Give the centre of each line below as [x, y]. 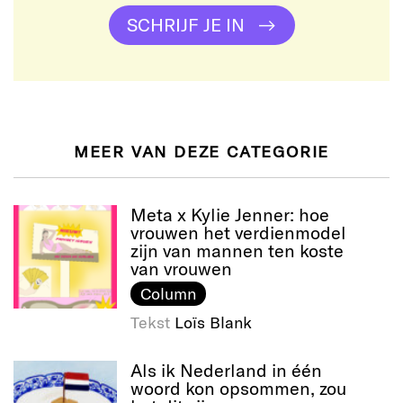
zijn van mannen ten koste [237, 251]
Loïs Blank [213, 322]
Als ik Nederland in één [226, 370]
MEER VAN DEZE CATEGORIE [201, 152]
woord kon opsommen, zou [238, 388]
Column [168, 294]
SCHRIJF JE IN [185, 25]
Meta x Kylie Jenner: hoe [230, 215]
